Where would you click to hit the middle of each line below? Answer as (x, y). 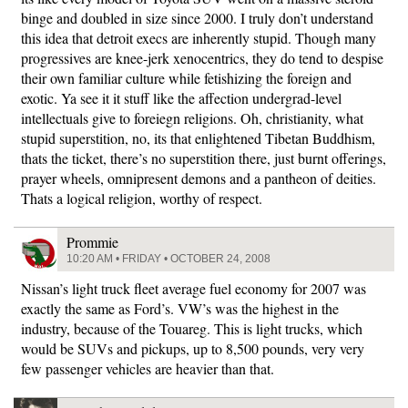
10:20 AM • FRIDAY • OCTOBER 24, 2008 (168, 259)
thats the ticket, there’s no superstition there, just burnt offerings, (204, 158)
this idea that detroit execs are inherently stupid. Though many (199, 38)
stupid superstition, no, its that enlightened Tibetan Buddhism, (198, 138)
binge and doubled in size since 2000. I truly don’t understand (197, 18)
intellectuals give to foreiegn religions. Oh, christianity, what (192, 118)
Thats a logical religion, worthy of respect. (142, 198)
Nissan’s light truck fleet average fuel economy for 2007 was (194, 288)
